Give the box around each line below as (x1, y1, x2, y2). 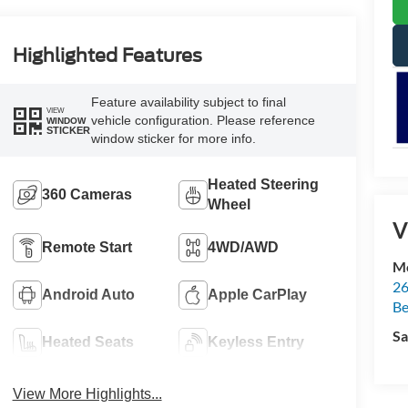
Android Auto (41, 287, 135, 303)
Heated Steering (208, 177, 320, 193)
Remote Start (41, 240, 132, 256)
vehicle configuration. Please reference (90, 113, 315, 128)
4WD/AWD (208, 240, 280, 256)
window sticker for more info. (90, 131, 256, 147)
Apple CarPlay (208, 287, 308, 303)
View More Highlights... (12, 386, 162, 403)
